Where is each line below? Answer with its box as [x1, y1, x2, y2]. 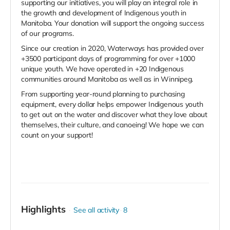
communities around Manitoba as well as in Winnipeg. [21, 74, 194, 84]
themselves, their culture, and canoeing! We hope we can [21, 120, 204, 130]
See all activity [73, 205, 119, 215]
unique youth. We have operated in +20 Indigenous [21, 64, 184, 74]
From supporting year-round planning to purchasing [21, 89, 185, 99]
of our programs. [21, 29, 74, 39]
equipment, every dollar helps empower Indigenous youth [21, 100, 203, 109]
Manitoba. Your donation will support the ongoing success [21, 18, 205, 28]
